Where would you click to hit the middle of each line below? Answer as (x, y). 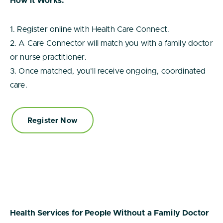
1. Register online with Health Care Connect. (90, 29)
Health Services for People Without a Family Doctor (110, 213)
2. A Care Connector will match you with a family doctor (111, 43)
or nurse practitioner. (49, 57)
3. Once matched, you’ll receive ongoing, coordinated (108, 71)
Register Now (53, 121)
